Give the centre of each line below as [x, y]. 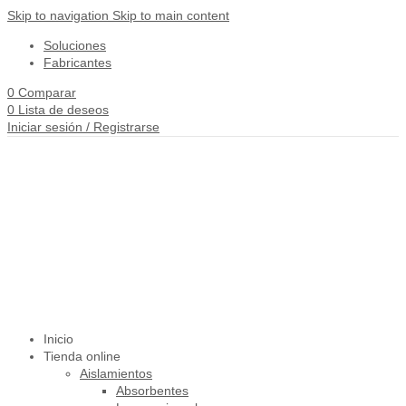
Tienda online [82, 356]
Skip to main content [171, 15]
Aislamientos [116, 373]
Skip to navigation [60, 15]
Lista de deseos [63, 110]
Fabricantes [77, 63]
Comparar [47, 92]
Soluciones [75, 45]
